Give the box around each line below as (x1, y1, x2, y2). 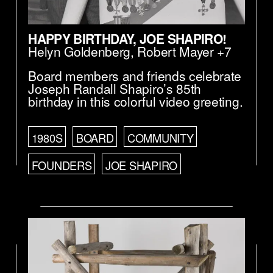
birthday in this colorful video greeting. (28, 92, 243, 111)
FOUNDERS (31, 157, 92, 173)
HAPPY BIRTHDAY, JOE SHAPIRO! (28, 29, 227, 48)
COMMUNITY (127, 130, 194, 146)
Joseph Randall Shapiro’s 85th (28, 79, 202, 98)
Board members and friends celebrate (28, 66, 242, 85)
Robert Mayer (137, 42, 214, 61)
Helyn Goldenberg (28, 42, 131, 61)
